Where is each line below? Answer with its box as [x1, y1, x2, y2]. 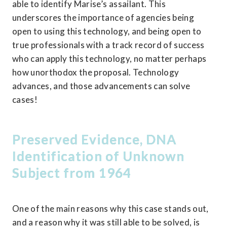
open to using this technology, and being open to [12, 26, 202, 37]
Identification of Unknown [12, 148, 185, 165]
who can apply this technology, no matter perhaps [12, 53, 207, 64]
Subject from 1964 [12, 165, 131, 181]
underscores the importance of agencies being [12, 12, 194, 23]
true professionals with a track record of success [12, 40, 205, 51]
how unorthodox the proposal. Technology [12, 67, 179, 78]
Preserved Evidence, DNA [12, 131, 176, 148]
